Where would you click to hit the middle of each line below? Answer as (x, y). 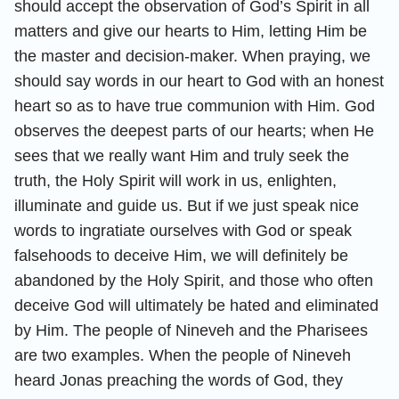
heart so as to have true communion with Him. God (195, 106)
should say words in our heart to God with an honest (199, 81)
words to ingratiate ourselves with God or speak (183, 230)
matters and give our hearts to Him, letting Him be (191, 31)
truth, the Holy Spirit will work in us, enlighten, (175, 180)
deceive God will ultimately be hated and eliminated (196, 305)
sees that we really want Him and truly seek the (182, 155)
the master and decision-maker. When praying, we (192, 56)
